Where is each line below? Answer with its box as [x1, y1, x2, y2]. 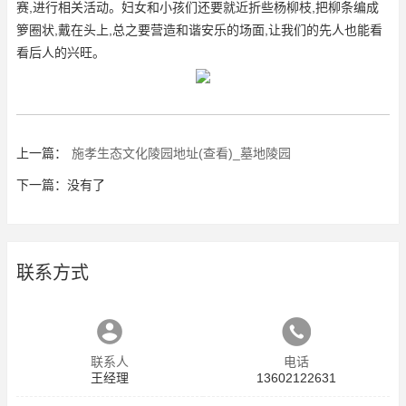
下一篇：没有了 [16, 177, 105, 192]
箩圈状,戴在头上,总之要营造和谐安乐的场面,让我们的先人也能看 [16, 22, 382, 37]
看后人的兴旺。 [16, 44, 105, 60]
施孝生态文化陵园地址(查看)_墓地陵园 [72, 145, 291, 160]
